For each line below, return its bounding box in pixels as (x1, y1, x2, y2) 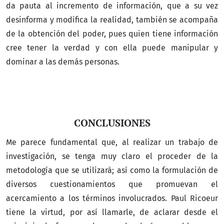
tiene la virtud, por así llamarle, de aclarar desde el (6, 207, 218, 217)
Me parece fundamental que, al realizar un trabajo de (6, 137, 218, 147)
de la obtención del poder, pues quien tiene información (6, 28, 218, 38)
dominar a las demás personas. (6, 56, 119, 66)
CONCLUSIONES (73, 115, 150, 129)
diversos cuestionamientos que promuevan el (6, 179, 218, 189)
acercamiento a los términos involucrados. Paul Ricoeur (6, 193, 218, 203)
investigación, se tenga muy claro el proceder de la (6, 151, 218, 161)
